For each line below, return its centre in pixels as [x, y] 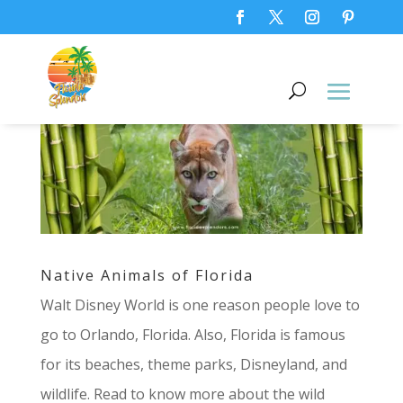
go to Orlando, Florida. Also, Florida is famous [193, 334]
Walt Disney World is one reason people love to [200, 304]
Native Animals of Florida [147, 275]
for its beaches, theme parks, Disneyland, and [193, 364]
